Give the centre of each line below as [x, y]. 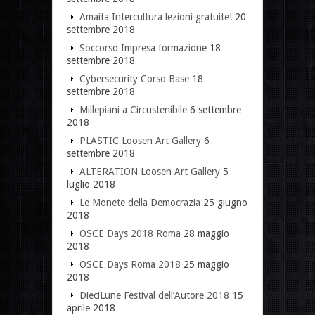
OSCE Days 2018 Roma [130, 233]
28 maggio [206, 233]
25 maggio [206, 264]
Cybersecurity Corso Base [134, 78]
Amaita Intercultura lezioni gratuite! [156, 17]
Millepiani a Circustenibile [133, 109]
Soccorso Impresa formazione [143, 47]
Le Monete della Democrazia [140, 202]
